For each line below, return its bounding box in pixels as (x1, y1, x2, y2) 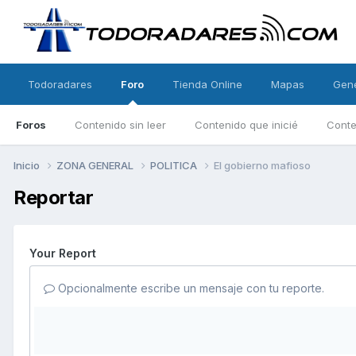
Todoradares (28, 78, 92, 91)
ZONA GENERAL (56, 158, 136, 172)
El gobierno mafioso (214, 158, 311, 172)
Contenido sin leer (75, 118, 166, 131)
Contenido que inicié (195, 118, 298, 131)
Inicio (14, 158, 42, 172)
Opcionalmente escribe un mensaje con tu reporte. (55, 281, 324, 295)
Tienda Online (172, 78, 242, 91)
